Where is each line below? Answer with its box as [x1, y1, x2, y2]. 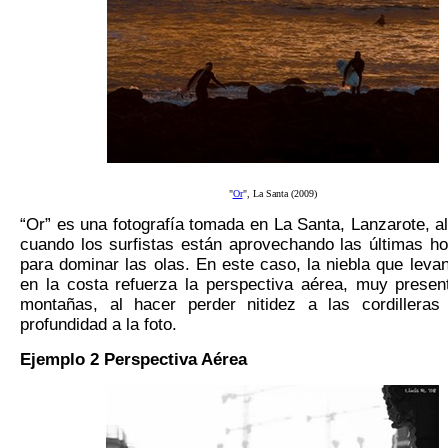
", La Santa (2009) [242, 188, 317, 200]
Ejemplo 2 [20, 350, 104, 370]
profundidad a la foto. [20, 315, 177, 335]
